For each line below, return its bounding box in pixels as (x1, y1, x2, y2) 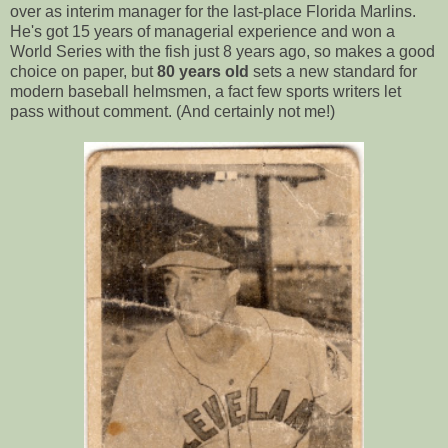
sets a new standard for (249, 62, 417, 80)
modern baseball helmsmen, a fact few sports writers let (10, 82, 401, 100)
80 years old (157, 62, 249, 80)
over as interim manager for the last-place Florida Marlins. (10, 2, 416, 20)
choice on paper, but (10, 62, 157, 80)
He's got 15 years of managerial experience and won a (10, 22, 395, 40)
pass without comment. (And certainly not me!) (10, 102, 335, 120)
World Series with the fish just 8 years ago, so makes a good (10, 42, 435, 60)
